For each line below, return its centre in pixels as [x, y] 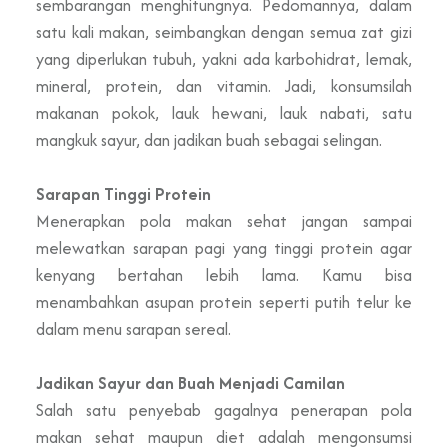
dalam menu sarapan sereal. [133, 328]
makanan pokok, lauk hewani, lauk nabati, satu [224, 112]
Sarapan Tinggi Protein [123, 193]
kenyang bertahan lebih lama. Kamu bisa [224, 274]
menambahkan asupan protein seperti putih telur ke [224, 301]
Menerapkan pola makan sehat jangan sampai [224, 220]
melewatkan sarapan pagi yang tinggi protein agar [224, 247]
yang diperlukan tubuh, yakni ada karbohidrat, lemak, [224, 58]
